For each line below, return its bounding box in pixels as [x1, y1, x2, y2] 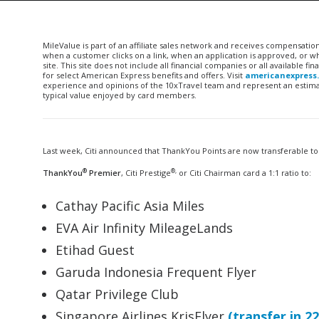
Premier [87, 167, 121, 178]
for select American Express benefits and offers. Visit [43, 70, 245, 80]
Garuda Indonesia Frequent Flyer [56, 263, 256, 281]
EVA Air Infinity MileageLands [56, 219, 233, 236]
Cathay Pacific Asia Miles [56, 197, 204, 214]
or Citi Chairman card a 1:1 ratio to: [177, 167, 311, 178]
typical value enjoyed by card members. [43, 90, 197, 100]
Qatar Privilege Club [56, 286, 179, 303]
